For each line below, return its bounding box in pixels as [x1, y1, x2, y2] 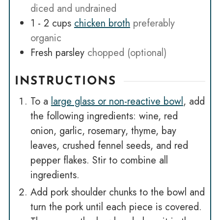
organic [30, 30, 61, 45]
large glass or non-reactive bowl [51, 94, 183, 109]
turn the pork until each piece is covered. [30, 199, 202, 214]
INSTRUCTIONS [14, 75, 116, 87]
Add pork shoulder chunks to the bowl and [30, 185, 205, 199]
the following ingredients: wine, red [30, 109, 178, 123]
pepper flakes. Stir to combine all [30, 153, 168, 167]
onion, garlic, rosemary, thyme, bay [30, 123, 176, 138]
